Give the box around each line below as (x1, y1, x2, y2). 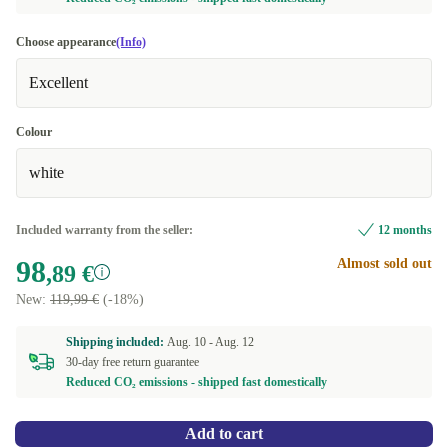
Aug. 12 (215, 335, 254, 349)
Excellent (29, 74, 88, 91)
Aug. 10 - (167, 335, 215, 349)
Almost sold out (337, 256, 432, 271)
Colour (16, 125, 52, 139)
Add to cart (185, 425, 263, 442)
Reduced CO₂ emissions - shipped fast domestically (66, 375, 327, 389)
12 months (378, 223, 432, 237)
